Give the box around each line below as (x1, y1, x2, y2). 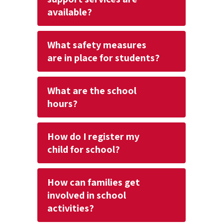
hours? (47, 97, 78, 110)
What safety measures (47, 38, 146, 51)
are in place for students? (47, 51, 160, 64)
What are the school (47, 84, 136, 97)
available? (47, 5, 92, 18)
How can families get (47, 176, 140, 189)
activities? (47, 202, 94, 215)
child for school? (47, 143, 120, 156)
